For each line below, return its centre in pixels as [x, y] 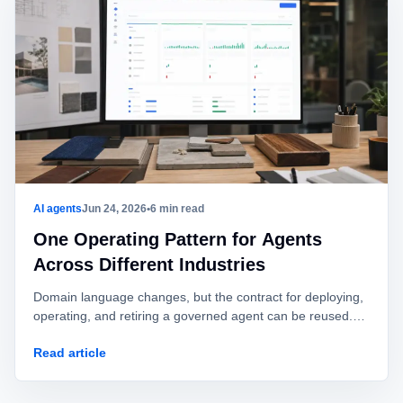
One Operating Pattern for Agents [178, 239]
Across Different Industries [149, 264]
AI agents [58, 209]
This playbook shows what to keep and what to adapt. [186, 335]
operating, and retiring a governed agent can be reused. [193, 316]
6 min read [177, 209]
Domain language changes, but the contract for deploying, [198, 297]
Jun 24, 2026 [114, 209]
